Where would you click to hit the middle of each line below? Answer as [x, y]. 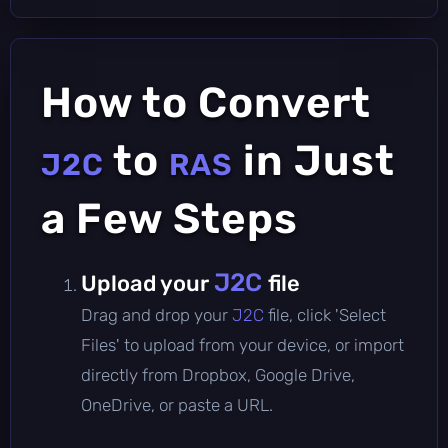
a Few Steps [169, 218]
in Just [314, 160]
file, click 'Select [327, 314]
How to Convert [206, 102]
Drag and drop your [156, 314]
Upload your [147, 283]
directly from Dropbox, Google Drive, [218, 374]
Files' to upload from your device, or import [242, 344]
